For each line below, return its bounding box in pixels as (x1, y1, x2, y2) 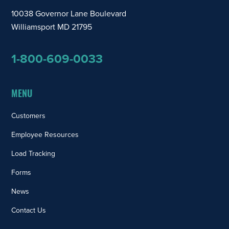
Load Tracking (11, 149, 56, 158)
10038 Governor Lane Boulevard (11, 9, 127, 19)
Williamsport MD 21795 (11, 22, 93, 32)
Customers (11, 111, 46, 120)
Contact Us (11, 206, 47, 215)
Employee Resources (11, 130, 79, 139)
